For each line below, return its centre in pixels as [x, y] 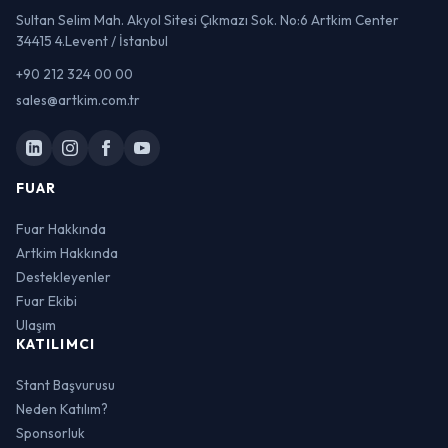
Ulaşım [36, 325]
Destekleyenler [63, 277]
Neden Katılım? [62, 409]
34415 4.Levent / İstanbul [92, 40]
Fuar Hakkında [61, 229]
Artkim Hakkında [67, 253]
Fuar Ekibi [46, 301]
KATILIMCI [55, 344]
